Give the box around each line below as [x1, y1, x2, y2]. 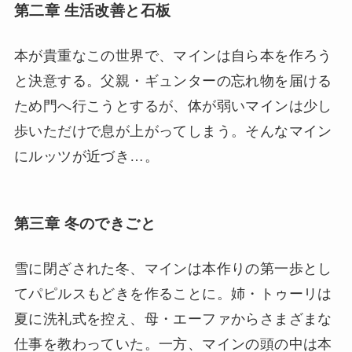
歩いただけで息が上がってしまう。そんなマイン [13, 123, 332, 140]
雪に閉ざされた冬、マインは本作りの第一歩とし [13, 260, 332, 277]
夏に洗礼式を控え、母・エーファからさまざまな [13, 310, 332, 327]
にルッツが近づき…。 [13, 148, 159, 165]
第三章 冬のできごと [13, 214, 156, 232]
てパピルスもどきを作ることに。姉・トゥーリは [13, 285, 332, 302]
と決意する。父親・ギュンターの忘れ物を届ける [13, 73, 332, 90]
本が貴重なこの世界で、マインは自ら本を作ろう [13, 48, 332, 64]
